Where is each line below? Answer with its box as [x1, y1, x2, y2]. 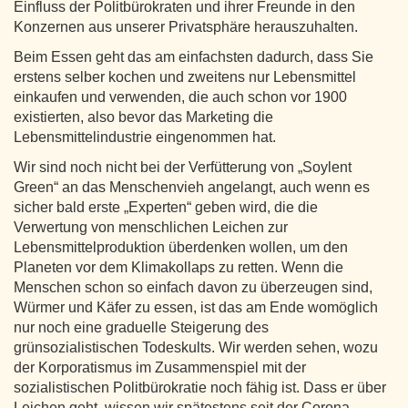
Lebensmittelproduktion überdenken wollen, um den [14, 239, 348, 255]
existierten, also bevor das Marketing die [14, 108, 273, 125]
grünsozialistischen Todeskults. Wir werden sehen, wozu [14, 339, 378, 355]
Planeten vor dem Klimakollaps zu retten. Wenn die [14, 259, 343, 275]
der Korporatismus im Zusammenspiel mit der [14, 359, 306, 375]
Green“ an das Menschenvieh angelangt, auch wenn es [14, 178, 370, 195]
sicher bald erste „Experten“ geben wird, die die [14, 199, 318, 215]
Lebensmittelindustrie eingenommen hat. [14, 128, 276, 145]
